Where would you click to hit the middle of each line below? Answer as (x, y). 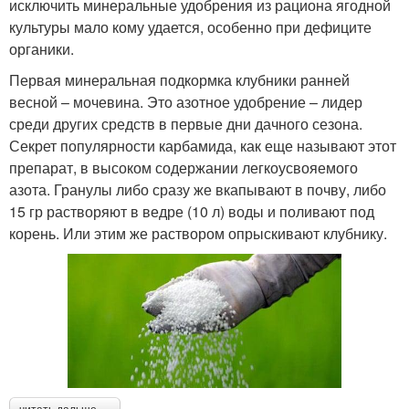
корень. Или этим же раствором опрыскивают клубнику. (198, 233)
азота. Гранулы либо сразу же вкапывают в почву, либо (198, 189)
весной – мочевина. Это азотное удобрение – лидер (186, 101)
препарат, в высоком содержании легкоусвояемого (184, 167)
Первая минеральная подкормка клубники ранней (179, 79)
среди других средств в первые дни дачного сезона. (186, 123)
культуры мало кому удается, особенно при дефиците (190, 26)
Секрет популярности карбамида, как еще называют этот (203, 145)
